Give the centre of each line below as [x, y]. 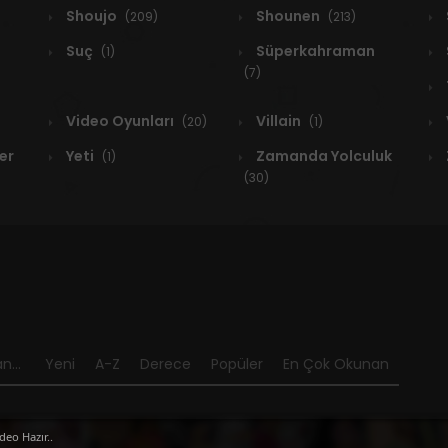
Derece [165, 364]
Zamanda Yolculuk [322, 156]
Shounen [288, 16]
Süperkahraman [314, 51]
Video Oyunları [120, 121]
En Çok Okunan [336, 364]
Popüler [237, 364]
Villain [278, 121]
